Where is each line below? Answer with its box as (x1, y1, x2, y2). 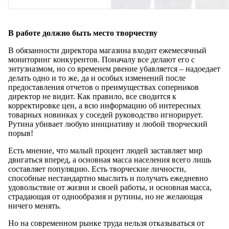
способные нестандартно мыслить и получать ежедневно (8, 173, 208, 182)
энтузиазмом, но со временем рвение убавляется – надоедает (8, 64, 220, 73)
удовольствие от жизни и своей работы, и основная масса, (8, 182, 212, 192)
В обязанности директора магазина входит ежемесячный (8, 45, 207, 55)
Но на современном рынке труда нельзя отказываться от (8, 218, 204, 227)
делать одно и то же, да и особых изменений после (8, 73, 186, 82)
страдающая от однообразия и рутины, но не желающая (8, 192, 202, 201)
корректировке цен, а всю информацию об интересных (8, 101, 201, 110)
